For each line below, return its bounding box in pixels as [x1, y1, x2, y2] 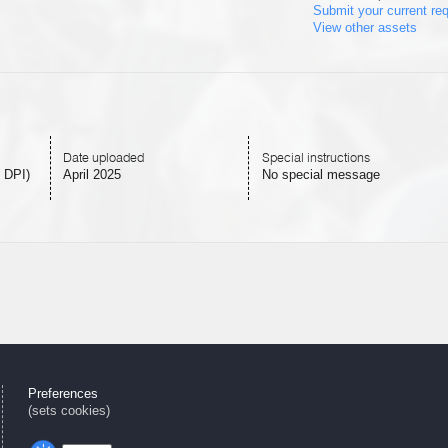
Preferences [28, 386, 99, 402]
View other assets [312, 20, 417, 36]
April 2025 [63, 166, 122, 182]
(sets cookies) [28, 403, 111, 419]
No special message [261, 166, 380, 182]
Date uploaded [63, 149, 145, 165]
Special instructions [261, 149, 370, 165]
